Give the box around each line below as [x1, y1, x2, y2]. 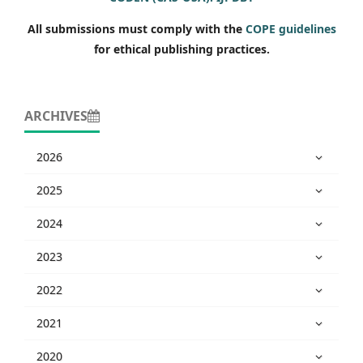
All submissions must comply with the [27, 21, 246, 36]
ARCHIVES [24, 107, 88, 125]
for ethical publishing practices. [93, 41, 270, 57]
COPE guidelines [245, 21, 336, 36]
